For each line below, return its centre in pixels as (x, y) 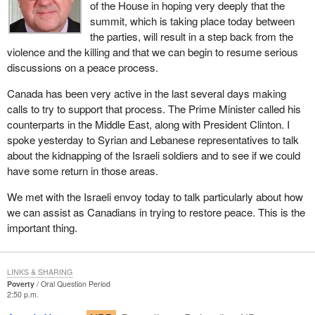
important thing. (42, 227)
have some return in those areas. (82, 170)
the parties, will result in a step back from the (191, 36)
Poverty (20, 283)
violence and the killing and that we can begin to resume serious (152, 51)
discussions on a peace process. (82, 67)
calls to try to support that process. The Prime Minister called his (154, 108)
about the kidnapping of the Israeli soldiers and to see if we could (153, 155)
